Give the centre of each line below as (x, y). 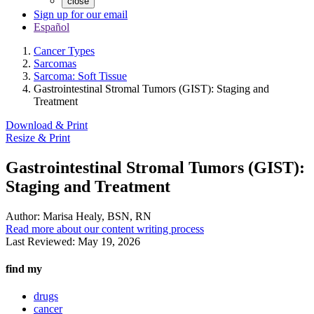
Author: (23, 216)
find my (24, 269)
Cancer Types (64, 51)
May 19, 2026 (109, 241)
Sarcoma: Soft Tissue (80, 76)
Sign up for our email (81, 14)
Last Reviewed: (42, 241)
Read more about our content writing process (105, 228)
